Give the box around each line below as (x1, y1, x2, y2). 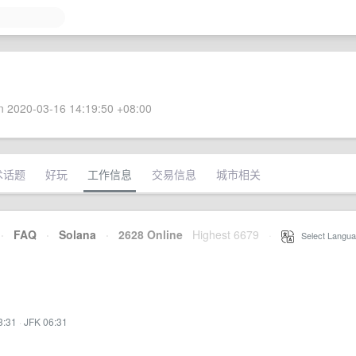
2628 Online (109, 226, 183, 242)
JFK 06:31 (24, 315, 68, 328)
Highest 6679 (192, 226, 259, 242)
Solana (59, 226, 96, 242)
